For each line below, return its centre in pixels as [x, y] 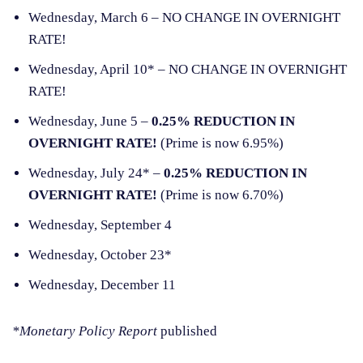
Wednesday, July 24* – [96, 173]
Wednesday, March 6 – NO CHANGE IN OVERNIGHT [184, 18]
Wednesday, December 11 [102, 285]
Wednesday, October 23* [100, 255]
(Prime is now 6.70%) [220, 195]
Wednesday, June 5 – [90, 122]
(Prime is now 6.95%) [220, 143]
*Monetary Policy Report [86, 331]
